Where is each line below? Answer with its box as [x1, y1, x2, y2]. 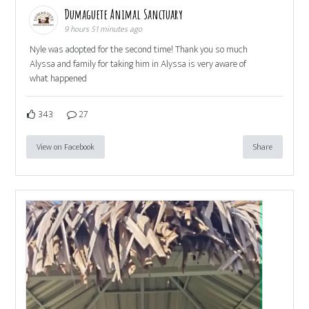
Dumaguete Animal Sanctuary [64, 6, 186, 23]
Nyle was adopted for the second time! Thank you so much [30, 41, 248, 58]
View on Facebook [37, 140, 95, 154]
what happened [30, 70, 88, 87]
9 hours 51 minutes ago [64, 22, 143, 37]
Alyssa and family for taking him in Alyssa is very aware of [30, 56, 247, 72]
